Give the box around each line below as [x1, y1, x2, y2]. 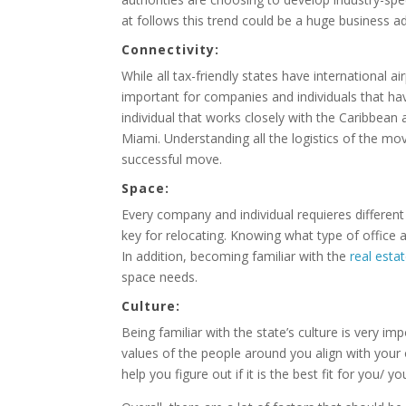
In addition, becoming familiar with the [121, 247, 351, 265]
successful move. [121, 150, 223, 168]
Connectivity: [121, 41, 220, 58]
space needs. [121, 268, 198, 285]
